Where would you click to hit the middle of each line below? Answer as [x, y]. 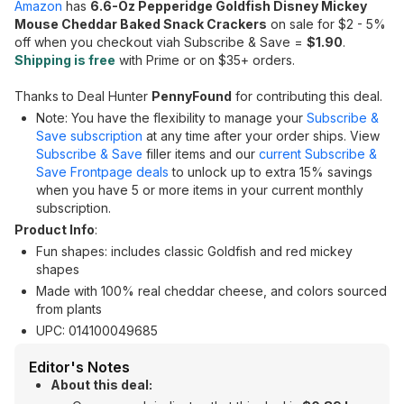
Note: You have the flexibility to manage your [171, 118]
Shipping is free [65, 60]
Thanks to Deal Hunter [83, 96]
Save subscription [89, 136]
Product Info [55, 230]
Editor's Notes [79, 367]
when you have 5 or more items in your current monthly [200, 190]
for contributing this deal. [307, 96]
